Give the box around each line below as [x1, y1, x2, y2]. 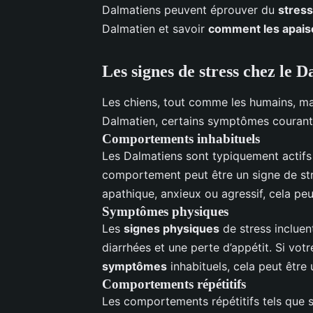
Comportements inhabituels [102, 131, 260, 146]
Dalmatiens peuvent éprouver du [102, 2, 278, 17]
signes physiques [124, 221, 219, 235]
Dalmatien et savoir [102, 21, 208, 36]
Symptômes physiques [102, 203, 228, 219]
